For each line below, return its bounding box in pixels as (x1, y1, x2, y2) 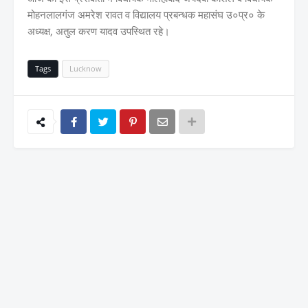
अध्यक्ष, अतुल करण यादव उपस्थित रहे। (27, 23, 170, 38)
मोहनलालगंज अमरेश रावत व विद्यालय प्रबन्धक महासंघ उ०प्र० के (27, 7, 265, 21)
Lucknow (69, 63, 102, 74)
